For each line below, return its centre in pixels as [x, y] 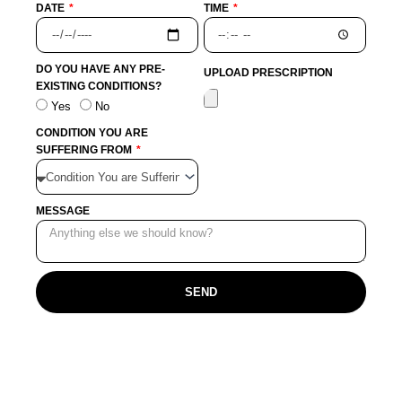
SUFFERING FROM [85, 150]
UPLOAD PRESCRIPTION [268, 73]
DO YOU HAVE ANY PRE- [100, 70]
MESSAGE [63, 211]
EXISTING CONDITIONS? [99, 87]
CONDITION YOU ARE [92, 133]
